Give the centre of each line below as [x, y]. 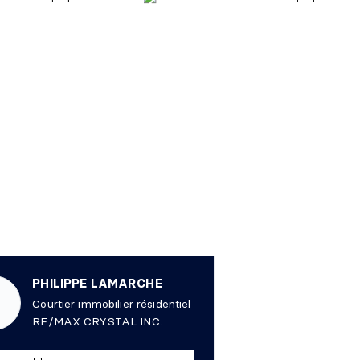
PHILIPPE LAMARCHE [97, 284]
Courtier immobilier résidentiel [112, 304]
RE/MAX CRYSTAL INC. [97, 322]
